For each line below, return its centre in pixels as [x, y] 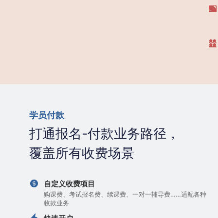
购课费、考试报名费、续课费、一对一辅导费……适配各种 [125, 194]
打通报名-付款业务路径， [104, 134]
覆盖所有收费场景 [82, 153]
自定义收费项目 [69, 184]
